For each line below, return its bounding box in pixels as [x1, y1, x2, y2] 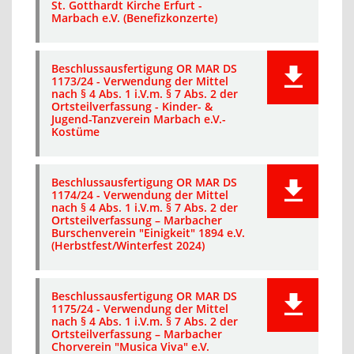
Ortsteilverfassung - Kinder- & [51, 99, 213, 114]
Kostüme [51, 124, 100, 139]
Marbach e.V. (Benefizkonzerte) [51, 10, 217, 25]
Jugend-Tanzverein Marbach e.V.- [51, 111, 226, 126]
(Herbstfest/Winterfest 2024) [51, 238, 205, 253]
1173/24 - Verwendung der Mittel [51, 73, 228, 88]
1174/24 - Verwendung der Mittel [51, 187, 228, 202]
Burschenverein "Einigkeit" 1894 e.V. [51, 225, 245, 240]
